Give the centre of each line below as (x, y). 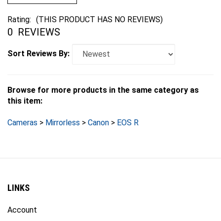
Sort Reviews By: (38, 46)
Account (22, 202)
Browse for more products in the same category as (103, 82)
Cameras (22, 114)
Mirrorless (63, 114)
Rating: (19, 11)
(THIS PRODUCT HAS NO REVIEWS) (99, 11)
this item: (25, 93)
